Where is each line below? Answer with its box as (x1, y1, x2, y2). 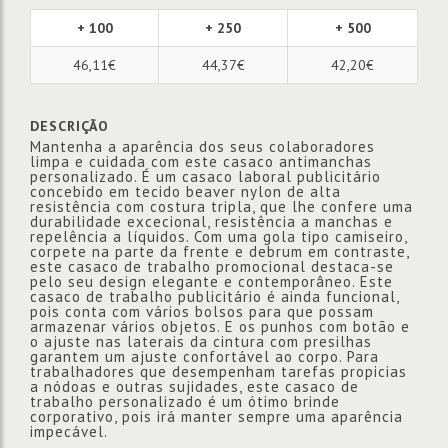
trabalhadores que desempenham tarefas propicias (30, 362, 407, 381)
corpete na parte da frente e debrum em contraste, (30, 242, 409, 261)
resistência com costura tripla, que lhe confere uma (30, 197, 413, 216)
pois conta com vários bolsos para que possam (30, 302, 374, 321)
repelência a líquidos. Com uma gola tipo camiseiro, (30, 227, 407, 246)
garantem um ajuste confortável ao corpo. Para (30, 347, 379, 366)
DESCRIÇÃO (30, 117, 109, 135)
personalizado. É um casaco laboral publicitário (30, 167, 381, 186)
